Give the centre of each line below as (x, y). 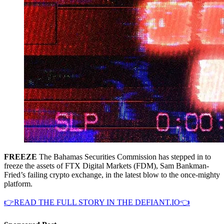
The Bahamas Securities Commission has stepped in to (124, 156)
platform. (18, 183)
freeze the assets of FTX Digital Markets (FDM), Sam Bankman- (106, 165)
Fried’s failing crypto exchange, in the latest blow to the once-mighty (112, 174)
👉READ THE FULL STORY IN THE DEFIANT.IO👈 (97, 202)
